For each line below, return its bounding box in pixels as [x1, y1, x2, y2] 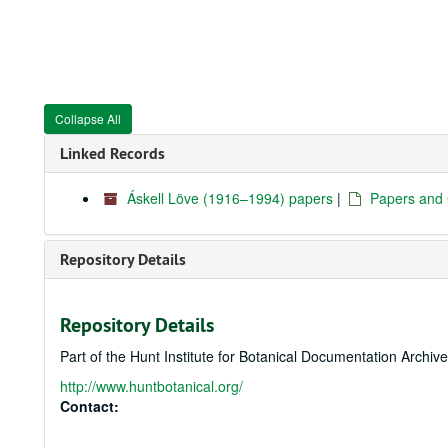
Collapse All [55, 110, 121, 127]
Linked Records [60, 143, 165, 164]
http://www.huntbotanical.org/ [60, 376, 243, 396]
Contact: [60, 396, 119, 416]
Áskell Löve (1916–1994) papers [127, 188, 333, 208]
